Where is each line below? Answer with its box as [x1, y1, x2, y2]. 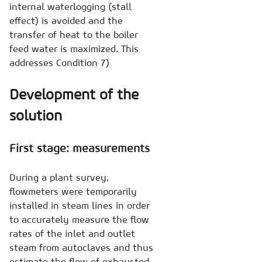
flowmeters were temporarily [9, 185, 137, 197]
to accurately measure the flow [9, 213, 149, 225]
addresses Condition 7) [9, 56, 109, 68]
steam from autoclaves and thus [9, 241, 153, 253]
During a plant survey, [9, 171, 109, 183]
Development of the [9, 85, 139, 103]
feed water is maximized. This [9, 42, 139, 54]
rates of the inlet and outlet [9, 227, 135, 239]
